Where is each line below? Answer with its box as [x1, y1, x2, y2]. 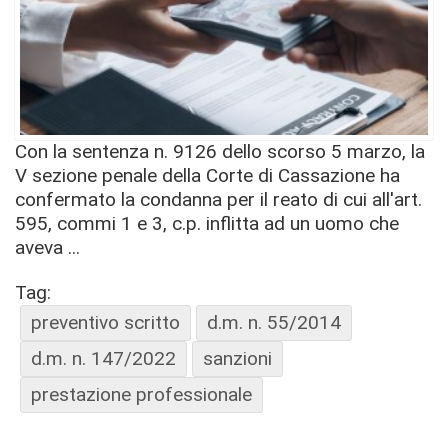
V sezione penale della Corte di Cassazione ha [15, 164, 400, 188]
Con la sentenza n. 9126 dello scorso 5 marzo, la [15, 140, 425, 164]
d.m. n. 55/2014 [207, 311, 341, 335]
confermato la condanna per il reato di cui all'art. [15, 188, 422, 212]
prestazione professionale [31, 383, 252, 407]
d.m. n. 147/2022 [31, 347, 176, 371]
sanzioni [203, 347, 272, 371]
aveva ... [15, 236, 80, 260]
